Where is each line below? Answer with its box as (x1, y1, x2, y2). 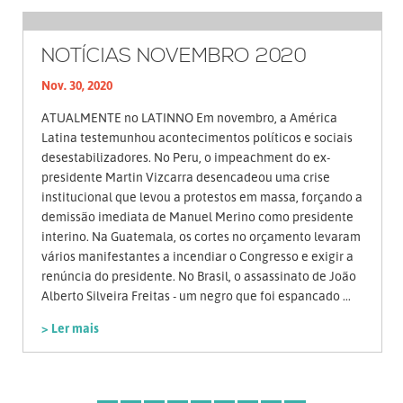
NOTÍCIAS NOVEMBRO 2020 (41, 44, 307, 70)
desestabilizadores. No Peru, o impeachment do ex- (41, 149, 330, 166)
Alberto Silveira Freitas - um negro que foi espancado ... (41, 288, 351, 304)
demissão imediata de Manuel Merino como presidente (41, 209, 354, 225)
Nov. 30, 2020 (41, 77, 112, 94)
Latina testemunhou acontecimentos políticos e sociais (41, 130, 353, 146)
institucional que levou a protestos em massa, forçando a (41, 189, 363, 205)
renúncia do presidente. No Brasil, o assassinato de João (41, 268, 356, 284)
